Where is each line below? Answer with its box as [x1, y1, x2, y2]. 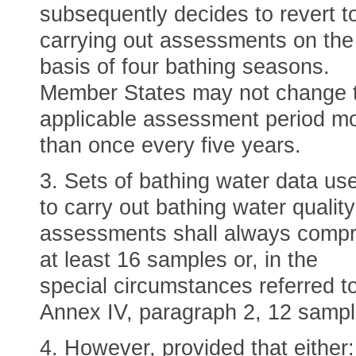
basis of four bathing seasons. [40, 55, 330, 79]
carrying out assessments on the [40, 29, 354, 52]
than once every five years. [40, 133, 301, 157]
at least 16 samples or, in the [40, 248, 318, 272]
